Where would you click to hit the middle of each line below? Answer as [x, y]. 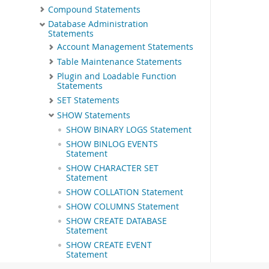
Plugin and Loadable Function [117, 77]
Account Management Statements [125, 47]
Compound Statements [94, 9]
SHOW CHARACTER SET [112, 168]
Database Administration [98, 24]
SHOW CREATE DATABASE [116, 221]
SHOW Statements [94, 115]
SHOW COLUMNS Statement [122, 207]
